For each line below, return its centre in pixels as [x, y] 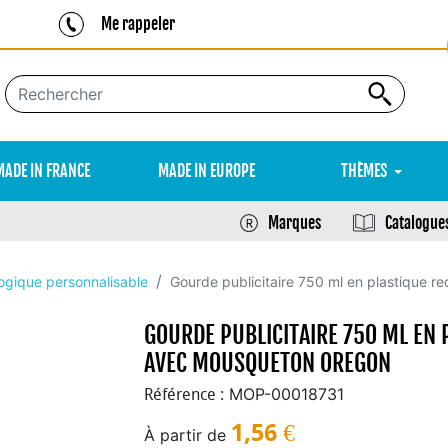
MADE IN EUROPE [206, 171]
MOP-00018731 [286, 394]
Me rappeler [137, 23]
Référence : [184, 394]
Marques [294, 223]
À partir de [185, 435]
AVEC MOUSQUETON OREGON [267, 363]
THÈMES [364, 171]
